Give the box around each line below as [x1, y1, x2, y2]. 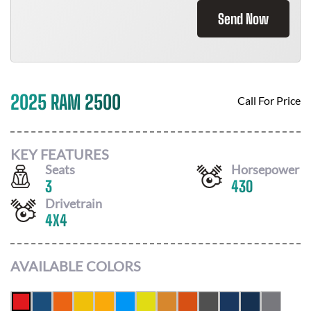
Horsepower [231, 161, 299, 177]
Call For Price [237, 94, 301, 107]
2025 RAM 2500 [10, 90, 121, 114]
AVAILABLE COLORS [10, 258, 141, 274]
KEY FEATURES [10, 145, 109, 162]
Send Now [218, 10, 269, 27]
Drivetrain [45, 195, 102, 211]
